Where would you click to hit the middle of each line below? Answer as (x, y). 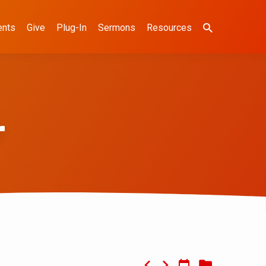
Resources (169, 28)
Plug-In (72, 28)
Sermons (117, 28)
